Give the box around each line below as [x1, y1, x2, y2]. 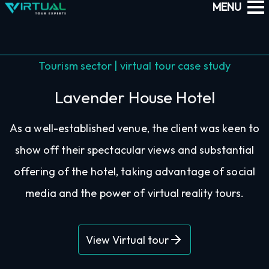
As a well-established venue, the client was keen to [9, 121, 260, 135]
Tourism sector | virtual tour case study [38, 59, 231, 73]
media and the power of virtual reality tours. [25, 186, 244, 200]
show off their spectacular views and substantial [14, 143, 255, 157]
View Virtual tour [86, 232, 169, 247]
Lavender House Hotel [54, 87, 215, 107]
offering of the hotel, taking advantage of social [14, 165, 255, 178]
